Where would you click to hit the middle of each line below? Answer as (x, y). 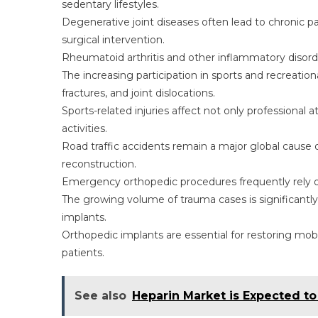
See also (100, 296)
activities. (84, 128)
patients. (83, 253)
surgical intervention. (113, 40)
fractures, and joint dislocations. (138, 93)
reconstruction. (99, 164)
